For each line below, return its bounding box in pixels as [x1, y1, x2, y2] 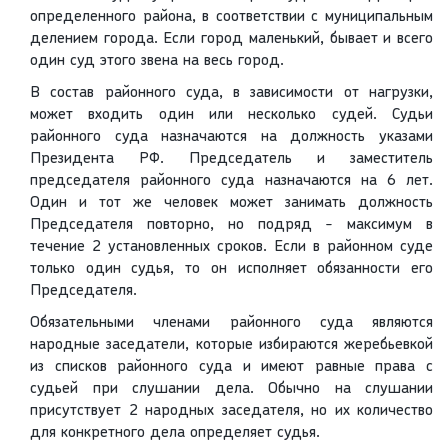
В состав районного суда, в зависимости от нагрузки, [30, 85, 433, 102]
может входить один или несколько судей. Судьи [30, 107, 433, 124]
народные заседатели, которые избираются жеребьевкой [30, 337, 433, 354]
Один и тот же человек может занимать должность [30, 195, 433, 212]
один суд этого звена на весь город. [30, 53, 284, 70]
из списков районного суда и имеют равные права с [30, 359, 433, 376]
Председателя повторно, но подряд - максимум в [30, 217, 433, 234]
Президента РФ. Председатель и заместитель [30, 151, 433, 168]
